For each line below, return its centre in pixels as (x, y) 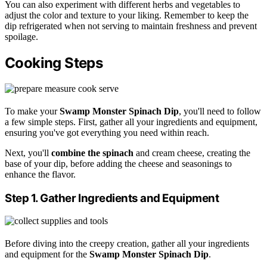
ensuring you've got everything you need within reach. (107, 132)
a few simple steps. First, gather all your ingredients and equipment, (131, 122)
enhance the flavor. (40, 174)
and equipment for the (47, 254)
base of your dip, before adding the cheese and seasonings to (118, 163)
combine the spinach (92, 153)
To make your (32, 111)
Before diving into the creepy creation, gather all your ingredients (127, 244)
